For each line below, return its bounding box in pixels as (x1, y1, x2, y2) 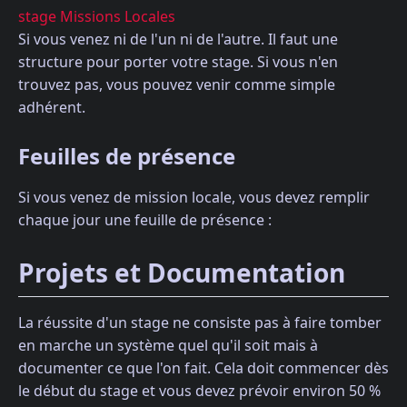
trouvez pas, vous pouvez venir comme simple (18, 74, 335, 95)
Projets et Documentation (18, 255, 345, 291)
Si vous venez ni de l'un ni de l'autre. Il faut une (18, 29, 338, 50)
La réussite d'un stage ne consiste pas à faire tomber (18, 312, 382, 333)
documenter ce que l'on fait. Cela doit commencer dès (18, 357, 389, 378)
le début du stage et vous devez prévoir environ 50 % (18, 380, 381, 401)
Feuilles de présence (18, 141, 235, 172)
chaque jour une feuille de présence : (18, 210, 272, 231)
